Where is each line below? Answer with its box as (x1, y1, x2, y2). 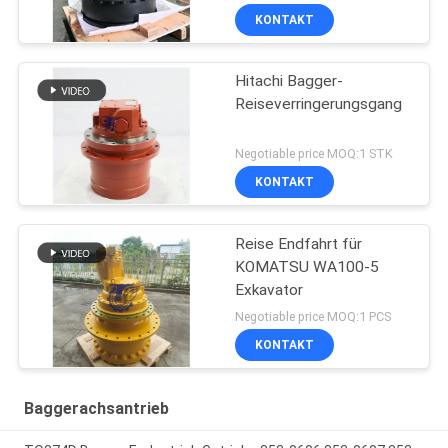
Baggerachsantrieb (23, 399, 169, 419)
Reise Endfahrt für (235, 234, 363, 253)
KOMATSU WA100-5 (235, 257, 380, 276)
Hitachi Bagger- (235, 71, 344, 90)
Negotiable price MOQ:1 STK (235, 146, 394, 162)
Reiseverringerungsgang (235, 94, 403, 113)
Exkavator (235, 280, 304, 299)
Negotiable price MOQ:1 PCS (235, 309, 392, 325)
